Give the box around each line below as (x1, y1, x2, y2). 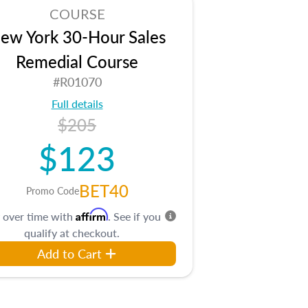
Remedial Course (16, 49, 138, 73)
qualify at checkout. (23, 225, 120, 241)
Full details (51, 96, 103, 111)
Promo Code (25, 184, 79, 197)
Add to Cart (37, 245, 102, 262)
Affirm (76, 208, 108, 221)
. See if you (108, 208, 161, 224)
